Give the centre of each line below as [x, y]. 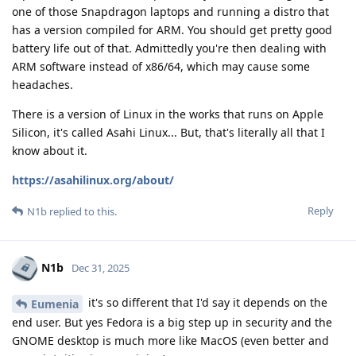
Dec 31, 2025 [101, 267]
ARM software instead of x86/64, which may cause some [161, 67]
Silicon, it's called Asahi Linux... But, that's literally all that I [168, 133]
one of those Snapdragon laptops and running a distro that [170, 12]
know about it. [50, 151]
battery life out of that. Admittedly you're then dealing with [169, 48]
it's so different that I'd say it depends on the [206, 303]
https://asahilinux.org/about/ [93, 180]
